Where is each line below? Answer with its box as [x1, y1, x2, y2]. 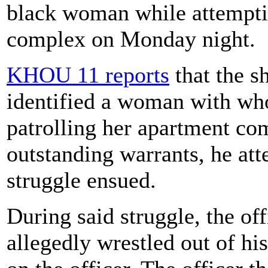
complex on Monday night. [7, 26, 255, 51]
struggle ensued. [7, 167, 156, 193]
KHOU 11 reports [7, 62, 169, 87]
